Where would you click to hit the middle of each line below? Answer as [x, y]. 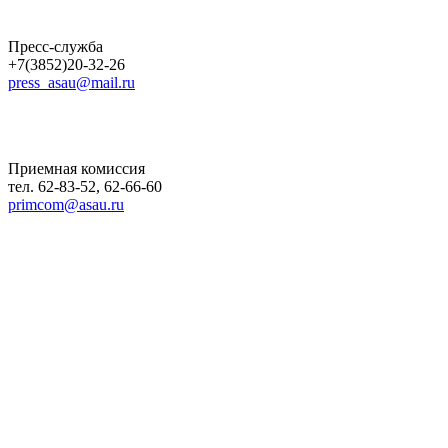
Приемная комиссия [76, 168]
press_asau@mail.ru [71, 82]
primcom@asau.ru [66, 204]
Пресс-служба [55, 46]
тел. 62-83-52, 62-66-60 [85, 186]
